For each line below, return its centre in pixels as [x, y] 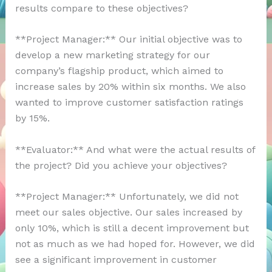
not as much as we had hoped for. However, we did [135, 244]
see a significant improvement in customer [116, 260]
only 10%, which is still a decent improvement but [132, 228]
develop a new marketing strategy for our [112, 55]
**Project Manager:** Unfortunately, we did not [127, 197]
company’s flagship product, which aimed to [119, 71]
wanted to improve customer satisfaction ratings [129, 103]
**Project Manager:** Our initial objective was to [128, 39]
